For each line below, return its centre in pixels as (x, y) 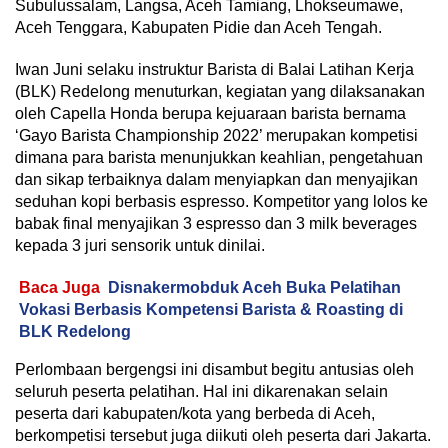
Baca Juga (59, 288)
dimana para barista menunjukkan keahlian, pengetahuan (219, 158)
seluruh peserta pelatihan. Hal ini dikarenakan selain (201, 392)
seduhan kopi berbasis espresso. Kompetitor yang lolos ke (221, 202)
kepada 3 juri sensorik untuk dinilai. (140, 246)
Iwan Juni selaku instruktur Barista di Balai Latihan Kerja (214, 70)
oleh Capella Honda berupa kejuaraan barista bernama (210, 114)
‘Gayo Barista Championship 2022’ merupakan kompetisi (216, 136)
